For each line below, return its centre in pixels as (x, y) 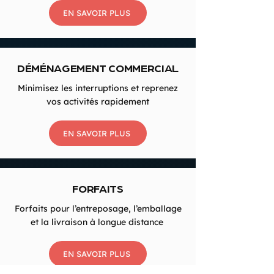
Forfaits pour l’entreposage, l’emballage (98, 209)
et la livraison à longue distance (98, 222)
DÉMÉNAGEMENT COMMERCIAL (98, 68)
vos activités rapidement (98, 102)
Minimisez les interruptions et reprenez (98, 88)
